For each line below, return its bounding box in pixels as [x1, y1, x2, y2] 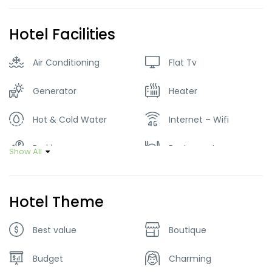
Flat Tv [169, 56, 197, 69]
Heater [169, 85, 197, 97]
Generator [33, 85, 76, 97]
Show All [9, 146, 42, 157]
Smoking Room [33, 171, 97, 183]
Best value [33, 224, 76, 236]
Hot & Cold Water [33, 114, 107, 126]
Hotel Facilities [9, 24, 115, 44]
